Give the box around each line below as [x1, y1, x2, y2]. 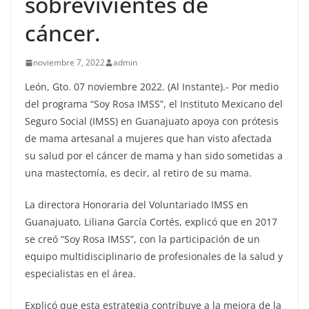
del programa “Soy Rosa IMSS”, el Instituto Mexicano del [25, 97, 283, 111]
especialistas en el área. [25, 267, 136, 281]
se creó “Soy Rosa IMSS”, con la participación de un [25, 232, 260, 246]
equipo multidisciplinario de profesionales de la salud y [25, 250, 283, 263]
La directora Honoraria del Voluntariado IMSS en [25, 198, 248, 212]
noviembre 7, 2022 [33, 57, 105, 69]
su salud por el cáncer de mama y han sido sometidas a [25, 149, 283, 163]
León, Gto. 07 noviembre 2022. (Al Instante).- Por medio [25, 80, 279, 94]
